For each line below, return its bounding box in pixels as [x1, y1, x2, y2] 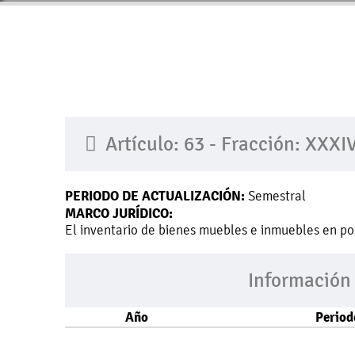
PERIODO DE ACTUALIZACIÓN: [65, 187, 245, 204]
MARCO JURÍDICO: [65, 204, 173, 222]
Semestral [245, 188, 306, 204]
